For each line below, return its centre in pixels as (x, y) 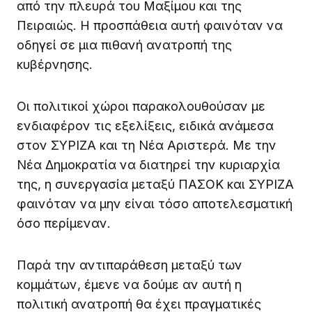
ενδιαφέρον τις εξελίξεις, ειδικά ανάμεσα (145, 125)
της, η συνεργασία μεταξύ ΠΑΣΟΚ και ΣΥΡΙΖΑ (155, 184)
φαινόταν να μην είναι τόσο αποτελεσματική (155, 203)
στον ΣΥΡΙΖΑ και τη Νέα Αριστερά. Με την (147, 145)
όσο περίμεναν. (64, 223)
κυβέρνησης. (55, 64)
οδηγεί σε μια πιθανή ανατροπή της (124, 45)
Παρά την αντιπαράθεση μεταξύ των (130, 265)
